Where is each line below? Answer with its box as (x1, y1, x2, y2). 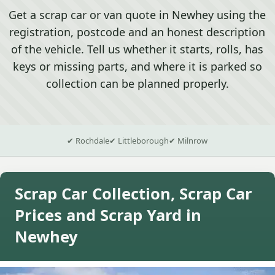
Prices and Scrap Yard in (15, 204, 201, 227)
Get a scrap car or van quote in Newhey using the (9, 7, 266, 23)
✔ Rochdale (67, 135, 110, 147)
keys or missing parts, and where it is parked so (12, 59, 262, 74)
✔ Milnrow (169, 135, 208, 147)
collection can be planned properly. (45, 76, 229, 91)
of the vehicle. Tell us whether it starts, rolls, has (11, 42, 264, 57)
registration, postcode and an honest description (9, 25, 266, 40)
